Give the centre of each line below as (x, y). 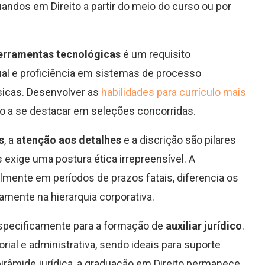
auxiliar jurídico (204, 226)
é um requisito (156, 54)
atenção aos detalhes (69, 140)
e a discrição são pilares (179, 140)
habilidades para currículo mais (174, 92)
